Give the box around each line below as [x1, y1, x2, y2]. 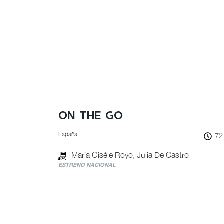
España [58, 130, 77, 138]
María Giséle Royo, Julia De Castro [71, 150, 189, 159]
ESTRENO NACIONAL [58, 161, 116, 168]
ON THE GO [58, 110, 123, 122]
